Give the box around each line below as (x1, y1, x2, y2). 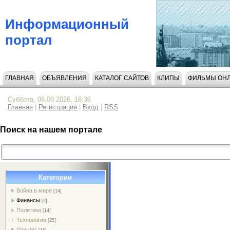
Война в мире (16, 187, 52, 194)
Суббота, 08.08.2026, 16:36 (8, 95, 91, 103)
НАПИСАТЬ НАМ (5, 91, 54, 98)
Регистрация (39, 103, 77, 111)
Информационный (5, 16, 129, 32)
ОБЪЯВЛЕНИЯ (42, 74, 87, 82)
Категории (39, 173, 72, 181)
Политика (16, 206, 42, 213)
